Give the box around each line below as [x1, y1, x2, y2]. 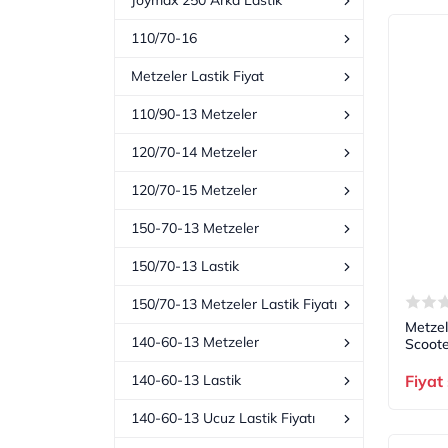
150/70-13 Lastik [131, 257, 239, 276]
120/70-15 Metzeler [131, 181, 257, 200]
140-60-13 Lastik [131, 371, 241, 390]
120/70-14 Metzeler [131, 143, 257, 162]
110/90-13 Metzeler [131, 105, 257, 124]
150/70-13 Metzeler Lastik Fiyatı [131, 295, 337, 314]
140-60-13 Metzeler [131, 333, 259, 352]
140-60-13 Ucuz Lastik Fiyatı [131, 409, 315, 428]
